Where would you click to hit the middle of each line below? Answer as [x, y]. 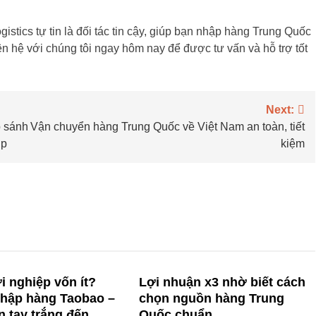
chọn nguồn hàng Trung [211, 299]
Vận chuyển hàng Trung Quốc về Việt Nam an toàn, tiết [168, 127]
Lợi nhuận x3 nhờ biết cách [222, 282]
